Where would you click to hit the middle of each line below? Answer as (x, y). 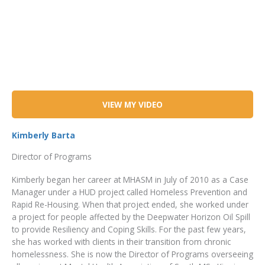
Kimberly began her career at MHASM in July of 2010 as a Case (130, 180)
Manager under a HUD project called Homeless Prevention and (130, 192)
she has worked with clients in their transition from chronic (121, 242)
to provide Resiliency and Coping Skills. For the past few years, (129, 229)
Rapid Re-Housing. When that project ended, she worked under (130, 204)
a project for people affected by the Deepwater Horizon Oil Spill (131, 217)
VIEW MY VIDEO (132, 104)
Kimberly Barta (43, 135)
